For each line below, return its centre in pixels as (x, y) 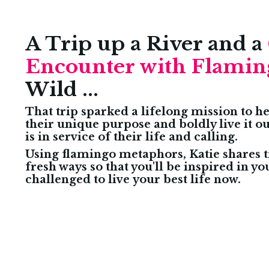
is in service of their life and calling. (131, 137)
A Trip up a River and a (147, 44)
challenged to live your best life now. (134, 179)
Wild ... (62, 89)
